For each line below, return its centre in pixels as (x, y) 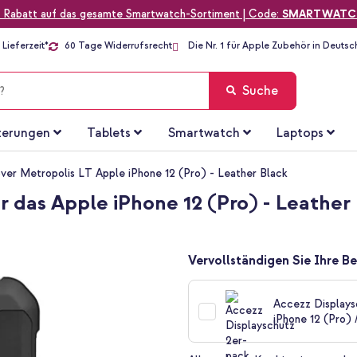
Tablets (109, 133)
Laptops (300, 133)
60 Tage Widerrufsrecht (118, 46)
